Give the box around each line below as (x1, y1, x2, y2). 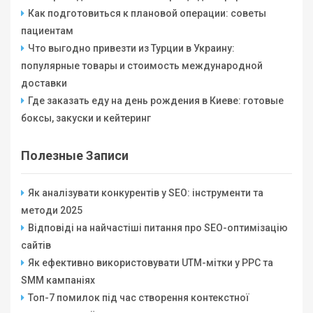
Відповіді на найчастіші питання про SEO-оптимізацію (28, 222, 288, 234)
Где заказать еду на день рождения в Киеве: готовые (28, 95, 284, 107)
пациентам (21, 25, 73, 37)
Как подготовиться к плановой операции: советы (28, 8, 266, 20)
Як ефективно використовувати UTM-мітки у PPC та (28, 257, 273, 269)
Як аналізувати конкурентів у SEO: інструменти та (28, 187, 263, 199)
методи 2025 (21, 205, 82, 217)
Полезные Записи (21, 148, 129, 163)
